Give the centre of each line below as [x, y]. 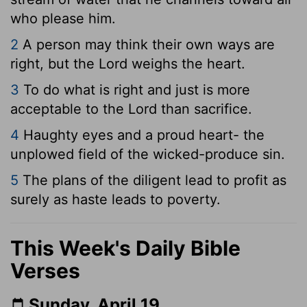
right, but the [54, 63]
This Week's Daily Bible [125, 248]
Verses [45, 270]
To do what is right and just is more [135, 89]
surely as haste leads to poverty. [115, 199]
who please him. [63, 18]
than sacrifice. [205, 109]
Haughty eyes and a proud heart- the [142, 135]
